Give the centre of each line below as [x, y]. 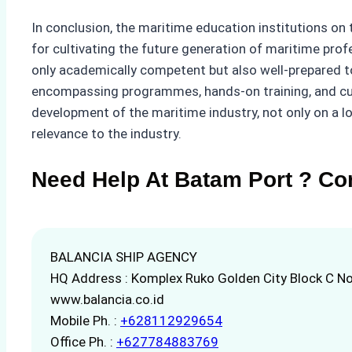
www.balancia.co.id [107, 299]
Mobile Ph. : [85, 320]
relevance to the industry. [106, 134]
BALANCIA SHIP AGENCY [124, 257]
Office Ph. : [83, 341]
